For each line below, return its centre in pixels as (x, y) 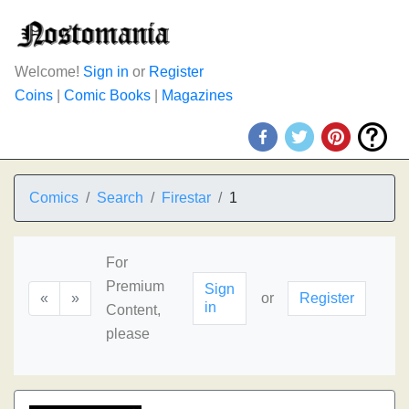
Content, (133, 310)
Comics (54, 198)
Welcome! (49, 72)
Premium (135, 286)
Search (120, 198)
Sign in (106, 72)
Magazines (197, 95)
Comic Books (107, 95)
